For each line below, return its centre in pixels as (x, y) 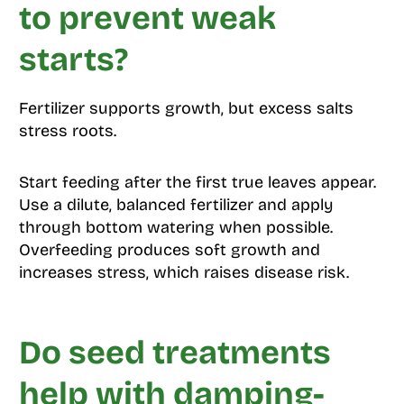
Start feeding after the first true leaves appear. (197, 183)
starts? (73, 60)
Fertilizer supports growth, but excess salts (186, 109)
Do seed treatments (174, 353)
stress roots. (67, 131)
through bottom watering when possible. (175, 228)
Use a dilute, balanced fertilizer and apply (176, 205)
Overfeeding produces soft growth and (169, 250)
